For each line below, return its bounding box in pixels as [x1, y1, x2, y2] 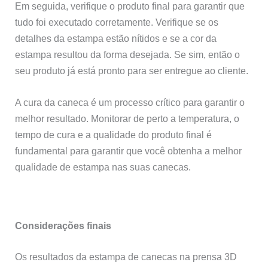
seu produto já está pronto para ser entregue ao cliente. [15, 65, 249, 76]
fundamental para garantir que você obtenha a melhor [15, 145, 242, 157]
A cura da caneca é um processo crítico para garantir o [15, 97, 245, 108]
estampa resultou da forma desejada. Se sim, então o [15, 48, 240, 60]
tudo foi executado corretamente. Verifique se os [15, 16, 219, 28]
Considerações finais [15, 220, 112, 232]
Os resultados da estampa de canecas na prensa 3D [15, 251, 237, 262]
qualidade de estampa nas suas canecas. [15, 162, 191, 173]
